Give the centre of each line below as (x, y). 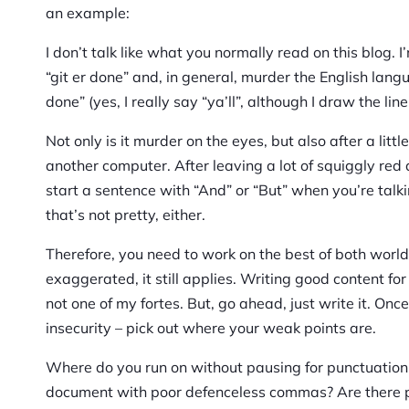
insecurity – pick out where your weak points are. (211, 328)
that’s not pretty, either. (126, 215)
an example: (88, 13)
